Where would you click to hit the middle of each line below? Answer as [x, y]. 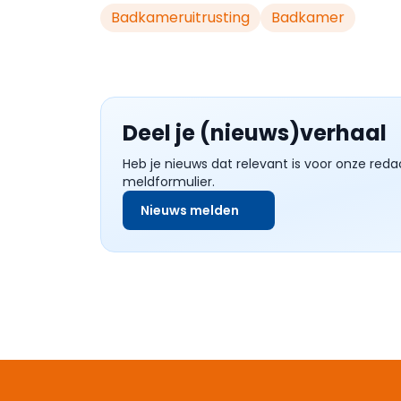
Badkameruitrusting [180, 17]
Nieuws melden [190, 210]
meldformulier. [169, 182]
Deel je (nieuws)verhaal [255, 133]
